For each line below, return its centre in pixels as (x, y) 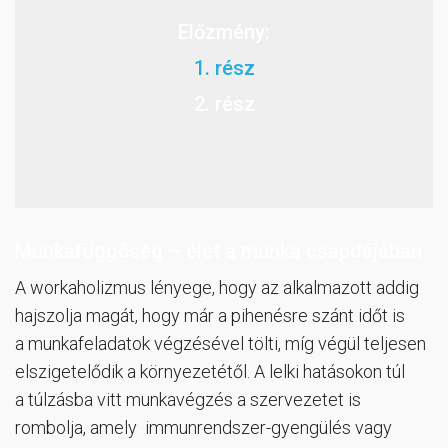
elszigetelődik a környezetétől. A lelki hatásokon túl (210, 372)
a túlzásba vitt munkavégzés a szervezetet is (188, 400)
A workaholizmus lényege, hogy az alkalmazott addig (217, 288)
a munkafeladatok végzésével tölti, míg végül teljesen (220, 344)
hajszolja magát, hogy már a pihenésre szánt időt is (210, 316)
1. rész (224, 68)
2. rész (224, 104)
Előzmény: (224, 32)
